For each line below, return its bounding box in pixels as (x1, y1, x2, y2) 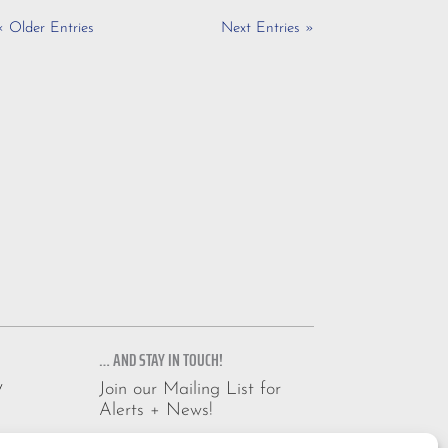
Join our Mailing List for (98, 379, 281, 399)
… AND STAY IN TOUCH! (98, 345, 223, 374)
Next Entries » (220, 20, 314, 36)
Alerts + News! (98, 400, 213, 420)
